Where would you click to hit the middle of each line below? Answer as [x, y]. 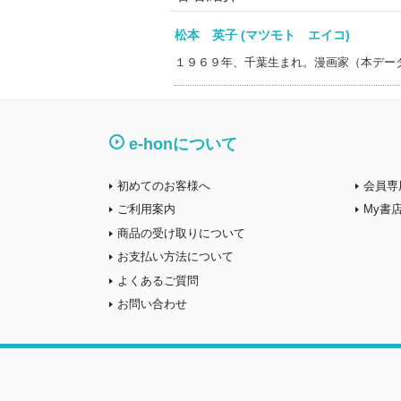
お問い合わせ [152, 304]
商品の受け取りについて [181, 233]
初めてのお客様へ [164, 185]
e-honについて [183, 144]
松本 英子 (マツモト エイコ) [274, 35]
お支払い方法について [175, 256]
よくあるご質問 [158, 280]
